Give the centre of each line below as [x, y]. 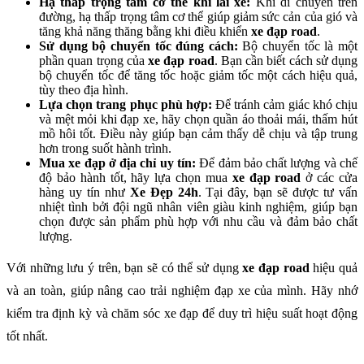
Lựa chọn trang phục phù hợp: [128, 105]
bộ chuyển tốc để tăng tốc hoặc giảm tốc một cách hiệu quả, [198, 76]
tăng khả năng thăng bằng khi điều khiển [145, 32]
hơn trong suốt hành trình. [105, 149]
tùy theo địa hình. [84, 90]
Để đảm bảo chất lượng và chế [279, 163]
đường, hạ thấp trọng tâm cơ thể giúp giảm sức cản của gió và [198, 17]
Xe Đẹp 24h [164, 193]
